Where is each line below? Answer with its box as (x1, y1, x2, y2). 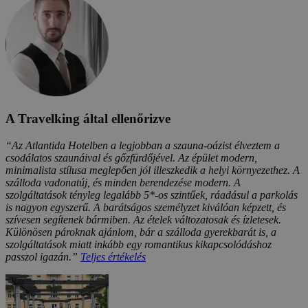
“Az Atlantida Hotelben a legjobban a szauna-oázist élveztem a (5, 140, 280, 152)
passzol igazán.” (5, 251, 80, 263)
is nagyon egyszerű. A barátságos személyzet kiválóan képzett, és (5, 201, 286, 214)
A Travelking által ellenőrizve (5, 111, 170, 126)
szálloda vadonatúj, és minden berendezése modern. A (5, 177, 241, 189)
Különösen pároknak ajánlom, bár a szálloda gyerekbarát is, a (5, 226, 276, 239)
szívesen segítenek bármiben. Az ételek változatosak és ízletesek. (5, 214, 281, 226)
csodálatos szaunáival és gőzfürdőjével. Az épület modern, (5, 152, 257, 164)
